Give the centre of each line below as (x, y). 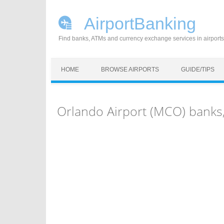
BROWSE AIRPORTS (130, 69)
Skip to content (74, 63)
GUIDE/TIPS (198, 69)
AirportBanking (138, 23)
